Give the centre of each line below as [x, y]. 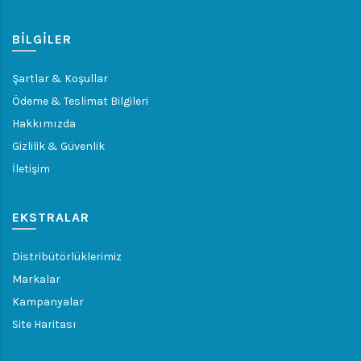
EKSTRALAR [51, 218]
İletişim [31, 169]
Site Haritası [44, 325]
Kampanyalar [48, 302]
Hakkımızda [44, 124]
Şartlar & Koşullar [60, 79]
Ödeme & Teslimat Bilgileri [80, 102]
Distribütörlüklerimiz [67, 257]
